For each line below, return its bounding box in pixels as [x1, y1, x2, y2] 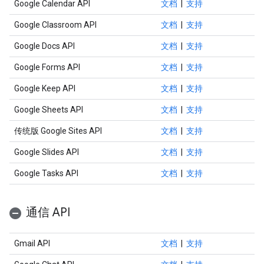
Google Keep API [14, 84, 75, 93]
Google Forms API [14, 62, 80, 72]
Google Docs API [14, 41, 75, 51]
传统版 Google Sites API [14, 126, 102, 136]
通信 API [26, 205, 70, 220]
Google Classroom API [14, 20, 97, 29]
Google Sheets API [14, 105, 83, 114]
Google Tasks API [14, 169, 78, 178]
